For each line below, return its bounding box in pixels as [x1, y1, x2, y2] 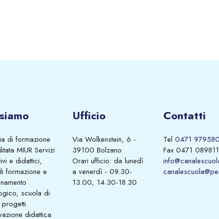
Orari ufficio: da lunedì [72, 155, 143, 167]
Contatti [163, 108, 206, 124]
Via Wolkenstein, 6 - [72, 134, 136, 145]
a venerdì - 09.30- [72, 166, 132, 177]
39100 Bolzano [72, 145, 122, 156]
